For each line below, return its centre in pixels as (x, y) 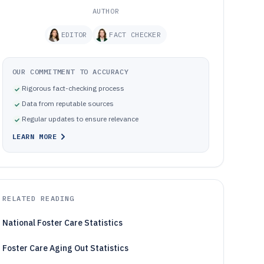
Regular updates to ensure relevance (80, 119)
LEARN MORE (34, 136)
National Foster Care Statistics (62, 223)
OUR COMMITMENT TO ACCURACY (70, 72)
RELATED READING (38, 198)
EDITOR (74, 34)
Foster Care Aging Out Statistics (65, 248)
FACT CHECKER (135, 34)
